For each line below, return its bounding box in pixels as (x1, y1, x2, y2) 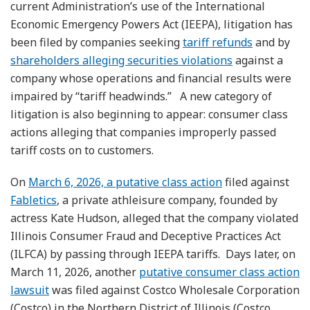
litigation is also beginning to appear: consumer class (10, 106, 288, 122)
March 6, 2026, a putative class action (28, 174, 222, 190)
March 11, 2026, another (10, 264, 139, 280)
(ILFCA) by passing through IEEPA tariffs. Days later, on (10, 246, 295, 262)
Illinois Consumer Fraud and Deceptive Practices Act (10, 228, 281, 244)
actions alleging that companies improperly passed (10, 124, 276, 140)
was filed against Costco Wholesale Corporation (49, 282, 300, 298)
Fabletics (10, 192, 57, 208)
